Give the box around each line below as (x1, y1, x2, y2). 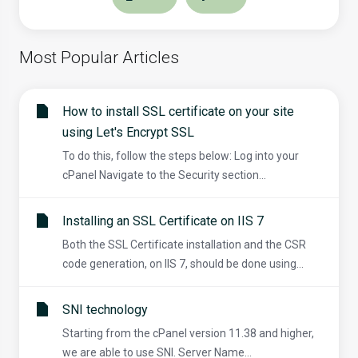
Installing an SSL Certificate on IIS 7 (62, 213, 264, 229)
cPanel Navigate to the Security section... (62, 169, 266, 182)
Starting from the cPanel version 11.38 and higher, (62, 327, 314, 340)
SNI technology (62, 302, 148, 318)
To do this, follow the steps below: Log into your (62, 149, 299, 163)
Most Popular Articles (19, 48, 179, 68)
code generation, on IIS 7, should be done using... (62, 257, 304, 271)
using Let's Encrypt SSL (62, 125, 194, 141)
